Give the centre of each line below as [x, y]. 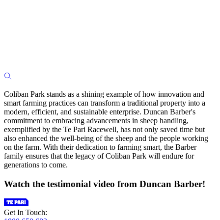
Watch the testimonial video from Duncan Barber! [105, 184]
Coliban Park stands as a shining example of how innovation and [104, 94]
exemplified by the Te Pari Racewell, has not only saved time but [104, 129]
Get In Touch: [26, 213]
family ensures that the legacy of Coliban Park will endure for [99, 156]
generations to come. [36, 165]
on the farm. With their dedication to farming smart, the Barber [100, 147]
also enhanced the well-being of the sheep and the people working [106, 138]
